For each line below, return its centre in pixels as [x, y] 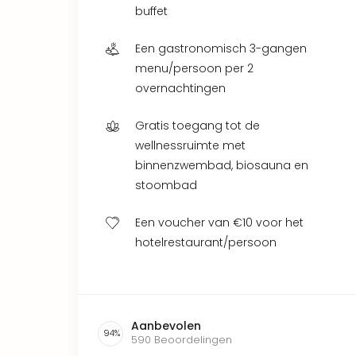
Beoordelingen [193, 339]
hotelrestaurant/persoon [206, 242]
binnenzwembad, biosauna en [222, 165]
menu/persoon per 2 [194, 68]
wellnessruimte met [190, 145]
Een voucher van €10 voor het [219, 222]
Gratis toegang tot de [197, 125]
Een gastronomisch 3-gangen [221, 48]
